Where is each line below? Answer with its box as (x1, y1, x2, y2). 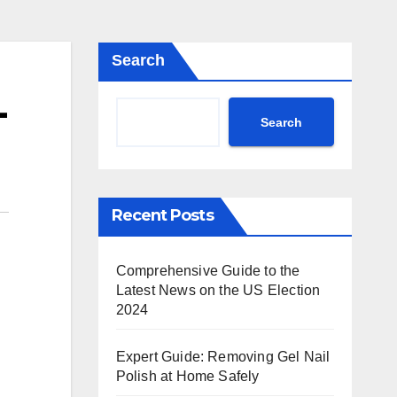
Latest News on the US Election (115, 283, 321, 298)
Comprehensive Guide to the (115, 263, 300, 278)
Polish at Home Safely (115, 369, 260, 384)
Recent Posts (111, 206, 214, 225)
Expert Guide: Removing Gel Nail (115, 349, 331, 364)
